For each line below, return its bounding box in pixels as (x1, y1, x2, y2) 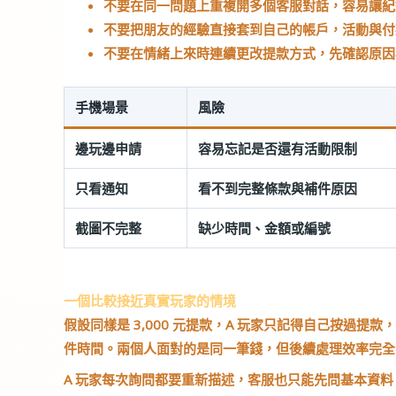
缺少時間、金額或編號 (198, 218, 331, 237)
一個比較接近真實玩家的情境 (64, 292, 236, 309)
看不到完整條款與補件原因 (198, 179, 357, 197)
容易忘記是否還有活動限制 (198, 139, 357, 157)
